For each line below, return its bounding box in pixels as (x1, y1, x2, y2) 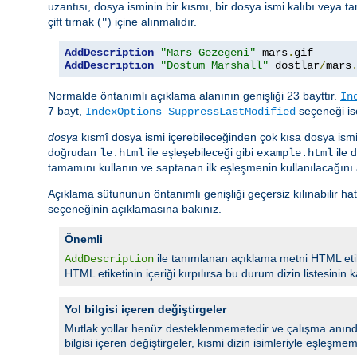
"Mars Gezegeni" (160, 46, 256, 60)
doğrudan (48, 146, 100, 159)
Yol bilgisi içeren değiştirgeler (65, 303, 226, 316)
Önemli (65, 233, 103, 246)
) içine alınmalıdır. (108, 15, 197, 29)
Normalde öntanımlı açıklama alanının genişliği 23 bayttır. (48, 89, 340, 103)
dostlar (269, 59, 320, 73)
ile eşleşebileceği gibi (144, 146, 257, 159)
